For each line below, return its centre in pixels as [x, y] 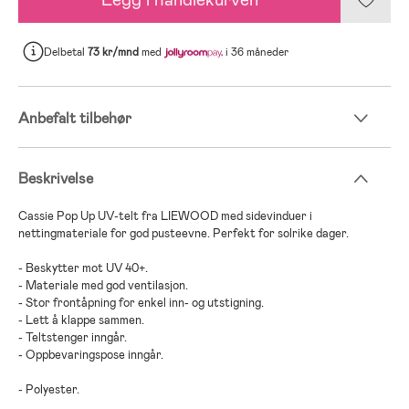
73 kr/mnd [113, 52]
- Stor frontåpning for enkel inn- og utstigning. [141, 302]
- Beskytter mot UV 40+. [83, 267]
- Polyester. [49, 389]
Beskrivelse [56, 178]
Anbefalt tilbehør [75, 118]
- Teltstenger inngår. [73, 337]
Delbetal [66, 52]
